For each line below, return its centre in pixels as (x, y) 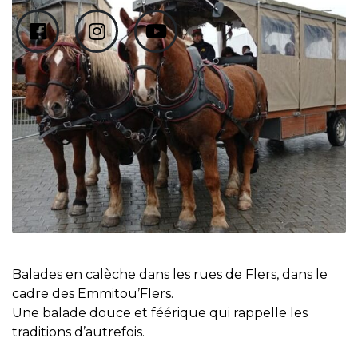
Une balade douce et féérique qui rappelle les (160, 313)
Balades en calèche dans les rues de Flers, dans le (170, 274)
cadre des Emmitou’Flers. (93, 294)
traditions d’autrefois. (78, 332)
